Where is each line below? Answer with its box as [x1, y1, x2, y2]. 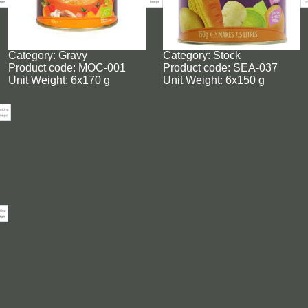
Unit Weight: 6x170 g [8, 74, 110, 86]
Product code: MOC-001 [8, 62, 126, 74]
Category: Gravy [8, 49, 87, 61]
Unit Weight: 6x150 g [162, 74, 265, 86]
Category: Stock [162, 49, 241, 61]
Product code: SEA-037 [162, 62, 278, 74]
